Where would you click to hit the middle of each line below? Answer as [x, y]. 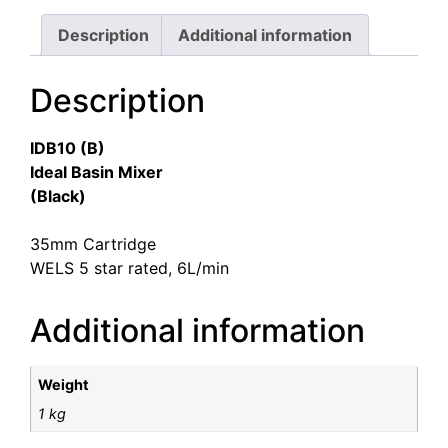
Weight [64, 385]
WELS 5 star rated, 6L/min [129, 268]
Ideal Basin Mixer [96, 172]
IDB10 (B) [67, 148]
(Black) [58, 196]
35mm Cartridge [93, 244]
